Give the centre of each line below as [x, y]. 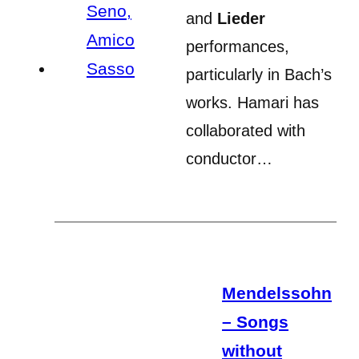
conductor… [229, 158]
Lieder [241, 18]
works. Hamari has [252, 102]
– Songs [255, 321]
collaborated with [246, 130]
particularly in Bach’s [259, 74]
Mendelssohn [277, 292]
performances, [238, 46]
